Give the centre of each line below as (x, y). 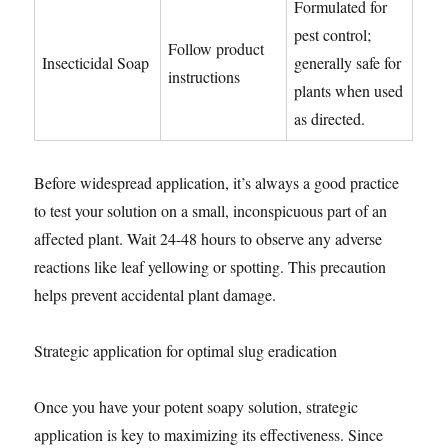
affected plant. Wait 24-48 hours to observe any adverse (208, 239)
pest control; (333, 35)
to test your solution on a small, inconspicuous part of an (211, 211)
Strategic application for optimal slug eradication (186, 351)
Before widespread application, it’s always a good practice (217, 183)
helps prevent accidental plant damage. (155, 295)
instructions (204, 77)
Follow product (216, 49)
